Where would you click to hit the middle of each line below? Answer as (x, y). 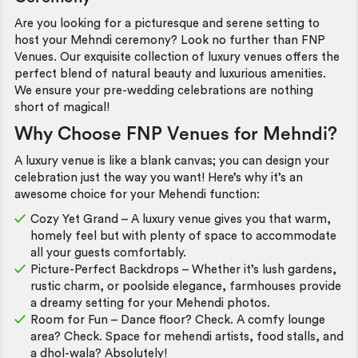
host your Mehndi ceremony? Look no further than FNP (170, 40)
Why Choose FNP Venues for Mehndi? (176, 134)
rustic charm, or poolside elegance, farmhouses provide (186, 286)
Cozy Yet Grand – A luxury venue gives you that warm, (181, 219)
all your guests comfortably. (108, 253)
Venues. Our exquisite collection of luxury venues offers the (177, 57)
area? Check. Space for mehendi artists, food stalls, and (187, 337)
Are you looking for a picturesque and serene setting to (167, 23)
